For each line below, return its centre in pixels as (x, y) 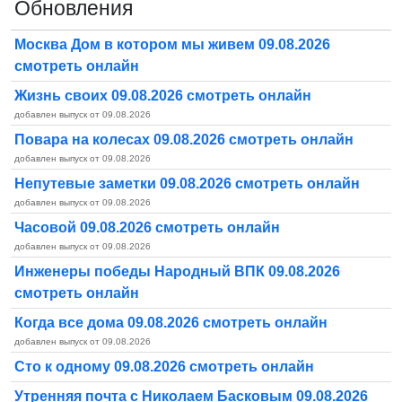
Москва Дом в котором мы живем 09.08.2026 (172, 45)
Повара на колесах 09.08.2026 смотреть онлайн (184, 140)
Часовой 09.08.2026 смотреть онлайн (147, 228)
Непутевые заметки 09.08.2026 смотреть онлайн (187, 184)
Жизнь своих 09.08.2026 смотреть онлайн (163, 96)
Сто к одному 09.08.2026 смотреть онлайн (164, 367)
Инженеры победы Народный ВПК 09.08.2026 (177, 272)
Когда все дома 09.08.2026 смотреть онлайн (171, 323)
